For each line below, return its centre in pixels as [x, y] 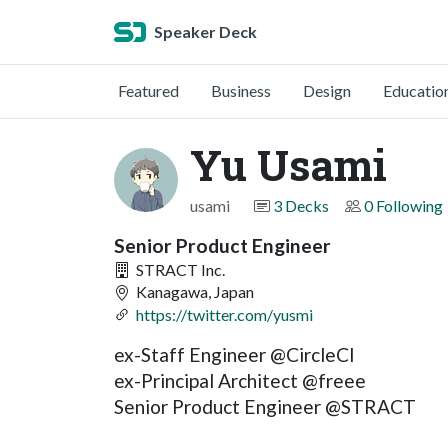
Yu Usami [288, 164]
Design [327, 90]
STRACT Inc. [179, 269]
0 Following [403, 205]
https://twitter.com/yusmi [224, 314]
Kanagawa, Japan [193, 292]
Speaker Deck [205, 31]
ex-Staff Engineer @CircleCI [234, 355]
